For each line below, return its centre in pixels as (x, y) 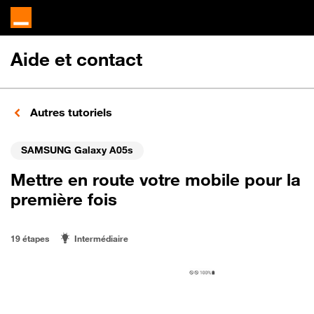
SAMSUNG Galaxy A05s (77, 149)
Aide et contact (76, 59)
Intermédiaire (101, 238)
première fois (64, 199)
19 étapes (30, 238)
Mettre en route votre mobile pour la (156, 179)
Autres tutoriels (70, 112)
